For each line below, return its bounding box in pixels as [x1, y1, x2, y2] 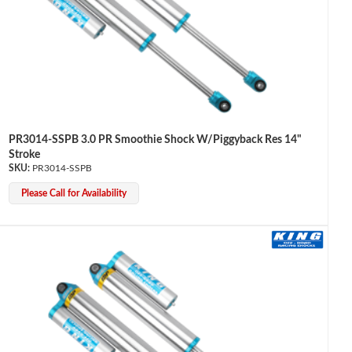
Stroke [8, 149, 40, 161]
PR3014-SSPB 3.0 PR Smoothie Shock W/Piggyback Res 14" [8, 134, 302, 146]
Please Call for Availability [20, 189, 126, 199]
